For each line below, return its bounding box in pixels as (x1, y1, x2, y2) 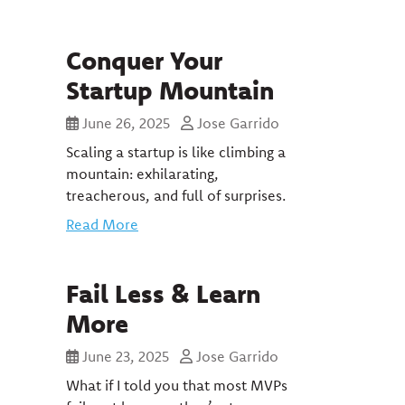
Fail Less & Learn (66, 277, 260, 309)
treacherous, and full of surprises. (66, 186, 286, 204)
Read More (66, 215, 138, 233)
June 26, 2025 (79, 114, 174, 132)
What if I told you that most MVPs (66, 376, 287, 394)
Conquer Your (66, 43, 222, 76)
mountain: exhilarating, (66, 165, 219, 183)
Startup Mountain (66, 73, 274, 106)
